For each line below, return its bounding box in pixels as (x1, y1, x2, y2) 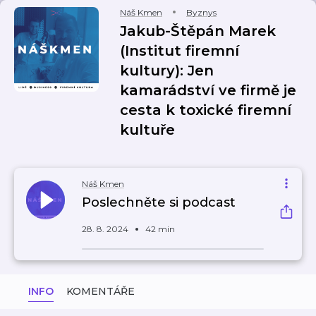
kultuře (120, 121, 175, 138)
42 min (145, 224, 175, 234)
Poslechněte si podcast (82, 195, 236, 210)
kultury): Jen (120, 62, 214, 79)
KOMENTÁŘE (66, 285, 135, 298)
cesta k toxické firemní (120, 102, 291, 119)
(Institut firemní (120, 42, 239, 59)
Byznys (186, 7, 217, 18)
